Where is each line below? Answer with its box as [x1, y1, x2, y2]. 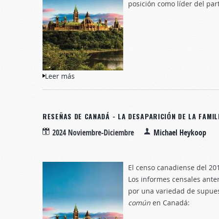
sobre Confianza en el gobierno [75, 71, 177, 81]
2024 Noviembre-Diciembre [52, 127, 134, 138]
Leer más [45, 71, 75, 81]
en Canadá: [151, 198, 190, 207]
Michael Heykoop [153, 127, 206, 138]
